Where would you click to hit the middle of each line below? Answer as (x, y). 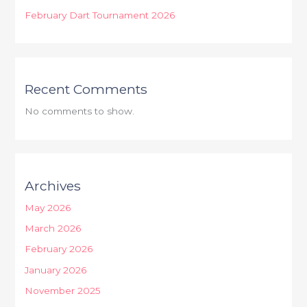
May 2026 (48, 207)
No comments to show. (80, 111)
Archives (53, 185)
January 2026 (56, 270)
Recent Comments (86, 89)
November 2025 (63, 291)
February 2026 (59, 249)
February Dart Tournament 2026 (100, 15)
